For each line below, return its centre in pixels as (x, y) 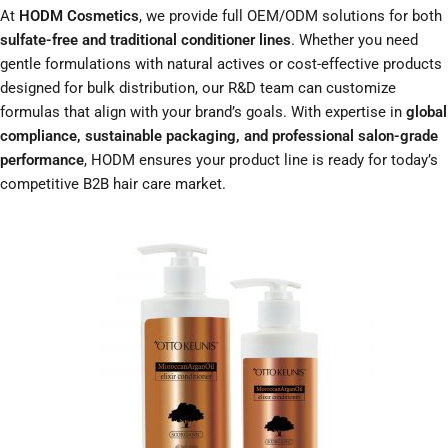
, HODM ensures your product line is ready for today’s (261, 160)
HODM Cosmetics (79, 16)
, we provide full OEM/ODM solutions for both (290, 16)
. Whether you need (354, 40)
